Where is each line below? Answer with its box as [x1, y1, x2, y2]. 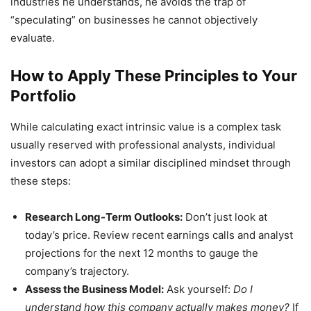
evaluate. [10, 31, 55, 44]
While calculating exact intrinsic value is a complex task [10, 120, 281, 133]
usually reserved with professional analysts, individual [10, 138, 276, 151]
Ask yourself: [164, 283, 233, 296]
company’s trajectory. [25, 264, 129, 278]
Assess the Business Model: [25, 283, 164, 296]
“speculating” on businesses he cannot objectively [10, 13, 258, 26]
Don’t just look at [183, 210, 267, 224]
